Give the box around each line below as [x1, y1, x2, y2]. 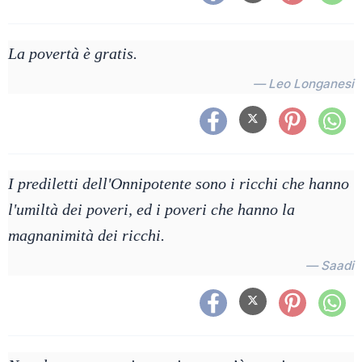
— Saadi [305, 258, 354, 273]
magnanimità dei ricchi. [8, 226, 165, 244]
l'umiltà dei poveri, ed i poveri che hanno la [8, 200, 295, 218]
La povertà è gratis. [8, 44, 137, 62]
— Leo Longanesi [253, 76, 354, 91]
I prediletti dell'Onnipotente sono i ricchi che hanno [8, 175, 349, 192]
